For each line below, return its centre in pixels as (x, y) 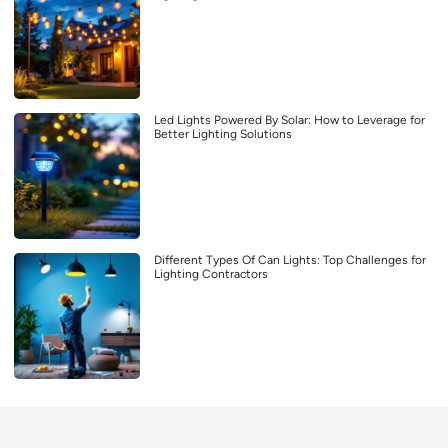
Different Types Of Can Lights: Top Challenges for (290, 260)
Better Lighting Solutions (223, 134)
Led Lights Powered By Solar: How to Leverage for (289, 120)
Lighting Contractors (211, 274)
